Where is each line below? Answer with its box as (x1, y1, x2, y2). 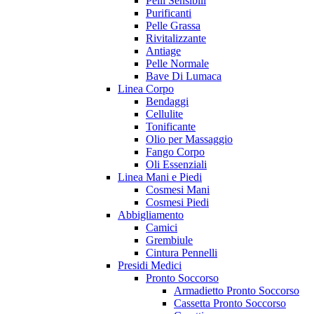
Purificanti (146, 7, 191, 20)
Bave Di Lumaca (146, 70, 221, 83)
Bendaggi (146, 95, 189, 108)
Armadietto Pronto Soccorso (174, 285, 299, 297)
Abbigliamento (118, 209, 184, 221)
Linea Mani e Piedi (118, 171, 202, 184)
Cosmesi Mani (146, 184, 210, 196)
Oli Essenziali (146, 158, 207, 171)
